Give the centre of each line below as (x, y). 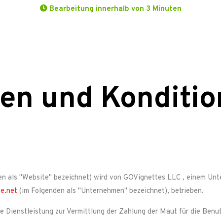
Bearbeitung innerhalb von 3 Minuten (115, 9)
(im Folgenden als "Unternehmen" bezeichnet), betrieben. (110, 191)
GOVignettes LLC (152, 178)
